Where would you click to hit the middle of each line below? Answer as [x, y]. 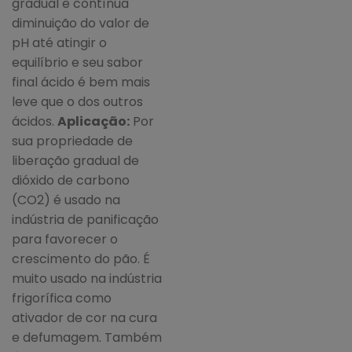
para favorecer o [65, 240]
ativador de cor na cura [84, 318]
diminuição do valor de [81, 24]
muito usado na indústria [87, 279]
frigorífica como [62, 299]
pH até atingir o [59, 43]
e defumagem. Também [87, 338]
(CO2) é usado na [66, 200]
